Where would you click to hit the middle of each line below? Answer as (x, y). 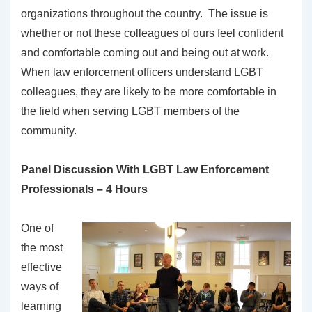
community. (49, 130)
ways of (40, 286)
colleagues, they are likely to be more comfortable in (149, 91)
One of (37, 228)
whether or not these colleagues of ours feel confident (152, 33)
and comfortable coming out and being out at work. (146, 52)
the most (42, 247)
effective (41, 267)
